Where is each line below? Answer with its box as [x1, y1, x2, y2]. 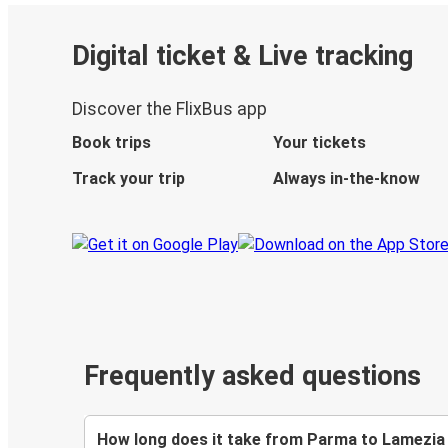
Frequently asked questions [84, 360, 421, 393]
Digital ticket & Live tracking [72, 39, 413, 72]
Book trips [72, 133, 151, 153]
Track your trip [72, 169, 185, 189]
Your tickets [272, 133, 366, 153]
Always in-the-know [272, 169, 420, 189]
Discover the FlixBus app [72, 99, 267, 120]
